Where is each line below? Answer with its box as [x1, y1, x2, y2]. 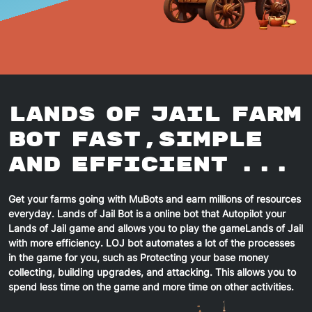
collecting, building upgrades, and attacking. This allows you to [8, 265, 296, 278]
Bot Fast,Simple [8, 126, 263, 153]
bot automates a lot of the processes [125, 236, 295, 249]
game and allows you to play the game [66, 221, 245, 234]
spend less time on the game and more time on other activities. [8, 280, 294, 292]
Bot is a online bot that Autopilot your [115, 207, 286, 219]
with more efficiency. [8, 236, 106, 249]
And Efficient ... [8, 151, 290, 178]
